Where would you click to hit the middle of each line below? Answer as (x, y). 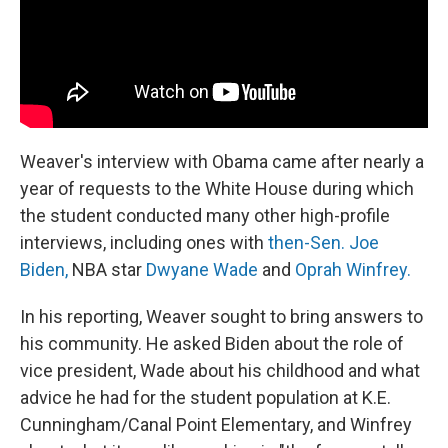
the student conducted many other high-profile (205, 215)
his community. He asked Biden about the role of (212, 343)
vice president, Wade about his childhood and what (220, 370)
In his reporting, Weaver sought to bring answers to (221, 316)
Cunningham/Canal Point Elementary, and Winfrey (216, 424)
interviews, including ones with (144, 242)
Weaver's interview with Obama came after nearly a (222, 161)
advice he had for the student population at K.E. (205, 397)
